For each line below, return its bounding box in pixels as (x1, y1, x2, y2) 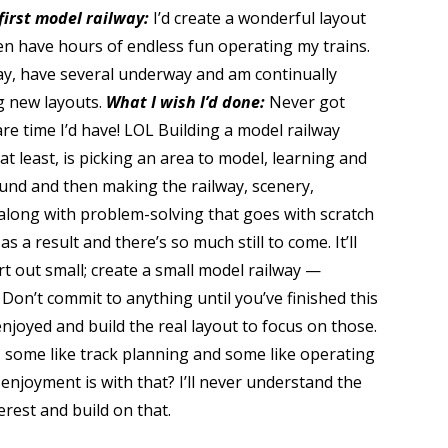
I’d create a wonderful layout (152, 7, 366, 29)
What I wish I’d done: (105, 91, 269, 113)
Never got (268, 91, 345, 113)
